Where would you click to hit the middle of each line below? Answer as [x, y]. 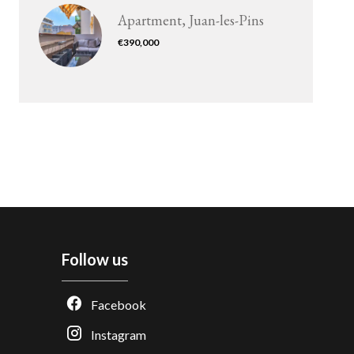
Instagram [118, 335]
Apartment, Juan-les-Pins [191, 21]
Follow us [94, 259]
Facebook [118, 305]
